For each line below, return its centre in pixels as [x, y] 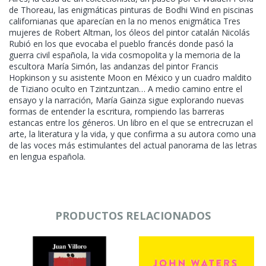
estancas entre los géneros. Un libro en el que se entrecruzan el [131, 122]
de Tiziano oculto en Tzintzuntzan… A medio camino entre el [126, 88]
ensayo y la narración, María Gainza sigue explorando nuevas [126, 100]
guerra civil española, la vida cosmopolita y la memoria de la [125, 55]
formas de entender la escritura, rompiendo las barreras [117, 111]
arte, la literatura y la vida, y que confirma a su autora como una [132, 134]
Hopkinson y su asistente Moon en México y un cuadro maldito [130, 77]
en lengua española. [47, 156]
